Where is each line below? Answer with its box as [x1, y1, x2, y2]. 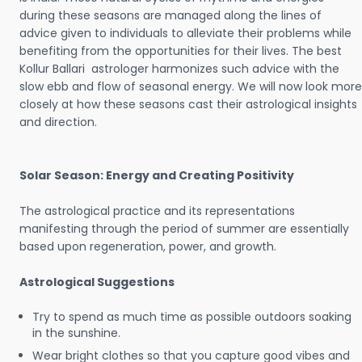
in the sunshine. [32, 325, 120, 341]
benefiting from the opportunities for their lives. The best [19, 43, 345, 59]
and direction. [19, 114, 97, 130]
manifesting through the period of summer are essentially [19, 221, 349, 237]
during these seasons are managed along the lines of [19, 7, 322, 23]
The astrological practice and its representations [19, 203, 295, 219]
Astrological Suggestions [19, 274, 175, 290]
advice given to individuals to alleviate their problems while [19, 25, 351, 41]
